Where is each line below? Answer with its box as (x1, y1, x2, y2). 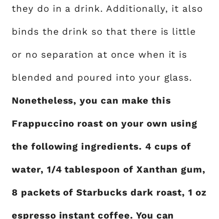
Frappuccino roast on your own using (12, 117, 198, 129)
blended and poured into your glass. (12, 71, 193, 83)
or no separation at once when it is (12, 48, 188, 60)
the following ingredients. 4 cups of (12, 140, 192, 152)
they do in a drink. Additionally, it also (12, 2, 203, 14)
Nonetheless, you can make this (12, 94, 171, 106)
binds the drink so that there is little (12, 25, 197, 37)
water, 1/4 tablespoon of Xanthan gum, (12, 163, 206, 175)
